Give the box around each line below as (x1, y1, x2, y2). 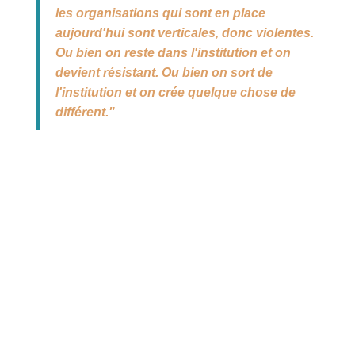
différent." (55, 105, 115, 119)
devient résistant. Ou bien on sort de (55, 66, 273, 79)
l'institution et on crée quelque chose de (55, 86, 296, 99)
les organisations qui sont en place (55, 6, 265, 20)
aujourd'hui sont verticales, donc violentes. (55, 26, 314, 40)
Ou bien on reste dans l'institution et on (55, 46, 291, 59)
